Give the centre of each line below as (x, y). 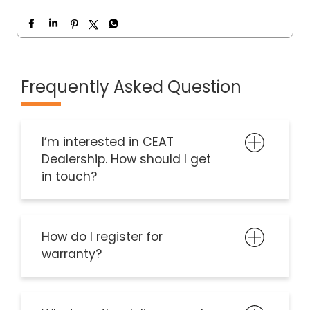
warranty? (72, 254)
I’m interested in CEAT (108, 142)
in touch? (69, 177)
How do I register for (102, 237)
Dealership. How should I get (126, 159)
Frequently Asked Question (131, 87)
